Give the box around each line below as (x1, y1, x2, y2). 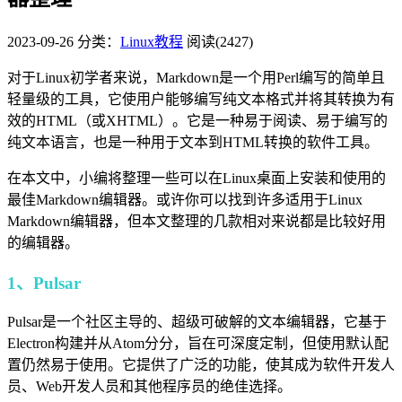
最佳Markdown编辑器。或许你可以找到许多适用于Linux (7, 191, 363, 207)
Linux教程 (120, 33, 183, 49)
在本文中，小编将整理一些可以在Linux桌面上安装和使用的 (7, 170, 386, 186)
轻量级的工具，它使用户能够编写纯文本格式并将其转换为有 (7, 91, 395, 107)
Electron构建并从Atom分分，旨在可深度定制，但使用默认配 (7, 336, 389, 352)
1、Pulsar (7, 273, 81, 293)
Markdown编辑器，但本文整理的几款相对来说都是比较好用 (7, 213, 386, 229)
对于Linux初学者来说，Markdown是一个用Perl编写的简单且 (7, 69, 385, 85)
